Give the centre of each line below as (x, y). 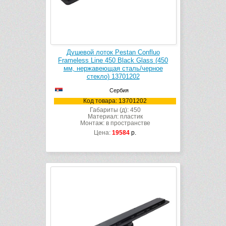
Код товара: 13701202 (115, 101)
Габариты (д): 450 (115, 110)
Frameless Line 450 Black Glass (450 (113, 61)
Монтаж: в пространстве (115, 123)
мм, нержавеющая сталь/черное (113, 69)
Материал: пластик (115, 117)
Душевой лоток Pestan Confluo (113, 52)
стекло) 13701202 (113, 77)
